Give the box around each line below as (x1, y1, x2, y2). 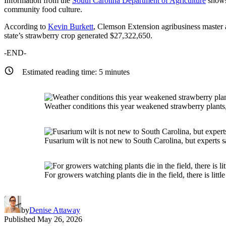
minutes (103, 67, 130, 76)
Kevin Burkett (48, 22, 93, 31)
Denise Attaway (29, 205, 80, 214)
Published (4, 214, 35, 223)
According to (4, 22, 48, 31)
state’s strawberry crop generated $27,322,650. (4, 31, 152, 40)
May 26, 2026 (37, 214, 82, 223)
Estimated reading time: (22, 67, 99, 76)
